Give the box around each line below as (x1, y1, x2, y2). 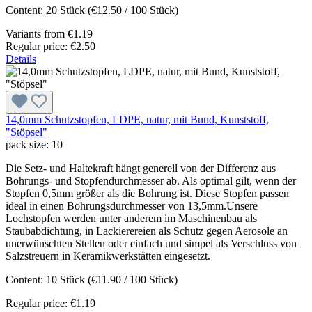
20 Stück (46, 4, 88, 17)
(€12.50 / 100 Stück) (88, 4, 178, 17)
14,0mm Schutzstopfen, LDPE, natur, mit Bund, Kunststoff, (6, 114, 269, 126)
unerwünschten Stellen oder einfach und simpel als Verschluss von (6, 237, 297, 250)
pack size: (6, 139, 52, 151)
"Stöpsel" (6, 126, 47, 139)
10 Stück (46, 274, 88, 286)
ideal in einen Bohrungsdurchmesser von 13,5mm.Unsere (6, 200, 258, 212)
